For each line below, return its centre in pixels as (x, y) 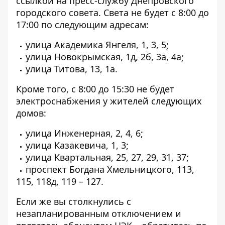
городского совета (57, 13)
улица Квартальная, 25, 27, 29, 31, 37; (107, 157)
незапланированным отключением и (99, 213)
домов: (31, 113)
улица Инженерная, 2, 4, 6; (84, 133)
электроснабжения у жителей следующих (109, 101)
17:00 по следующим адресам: (82, 25)
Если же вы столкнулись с (74, 201)
